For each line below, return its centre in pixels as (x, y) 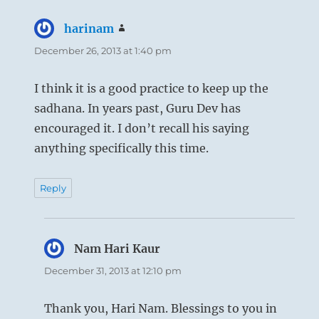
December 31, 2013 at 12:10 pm (113, 270)
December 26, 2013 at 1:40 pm (103, 50)
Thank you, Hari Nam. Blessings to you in (161, 308)
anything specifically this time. (122, 148)
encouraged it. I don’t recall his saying (142, 128)
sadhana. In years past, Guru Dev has (138, 108)
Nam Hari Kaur (117, 248)
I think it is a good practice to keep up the (152, 88)
